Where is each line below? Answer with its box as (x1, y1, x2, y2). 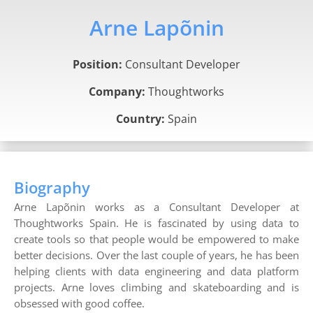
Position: (73, 57, 122, 73)
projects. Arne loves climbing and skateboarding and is (14, 280, 299, 295)
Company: (89, 84, 145, 100)
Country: (116, 111, 165, 127)
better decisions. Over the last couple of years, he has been (14, 248, 299, 263)
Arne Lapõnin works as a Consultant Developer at (14, 200, 299, 214)
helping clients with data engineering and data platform (14, 264, 299, 279)
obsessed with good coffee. (14, 296, 145, 311)
